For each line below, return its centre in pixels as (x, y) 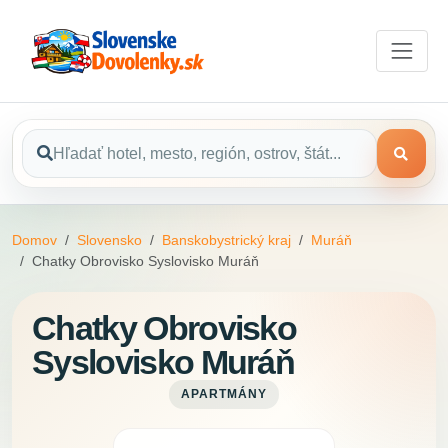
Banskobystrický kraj (226, 240)
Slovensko (109, 240)
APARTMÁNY (224, 394)
